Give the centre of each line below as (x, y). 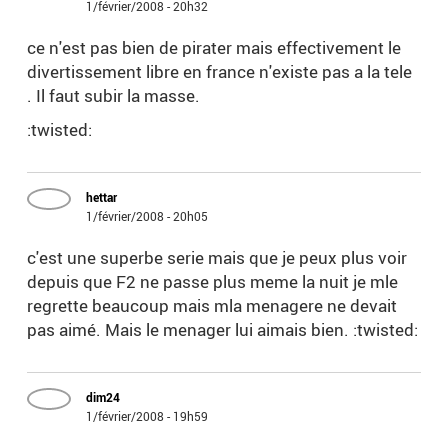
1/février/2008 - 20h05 (147, 216)
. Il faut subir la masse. (114, 96)
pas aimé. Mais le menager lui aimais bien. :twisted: (223, 330)
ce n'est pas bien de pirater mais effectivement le (214, 48)
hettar (102, 197)
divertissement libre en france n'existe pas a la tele (220, 72)
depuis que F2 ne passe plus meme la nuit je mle (213, 282)
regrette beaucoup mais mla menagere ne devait (212, 306)
